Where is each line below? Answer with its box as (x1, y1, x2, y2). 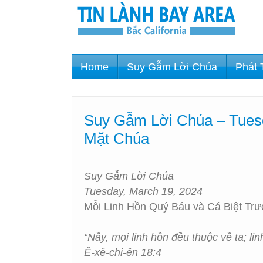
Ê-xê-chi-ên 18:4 (84, 247, 161, 258)
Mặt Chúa (84, 130, 149, 147)
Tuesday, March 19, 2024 (84, 186, 203, 197)
